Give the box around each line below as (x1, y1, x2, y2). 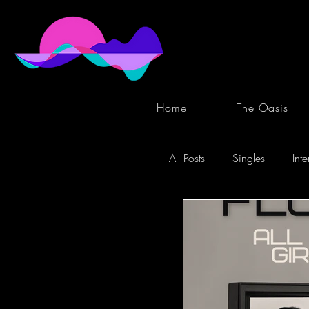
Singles (232, 150, 265, 166)
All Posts (169, 150, 205, 166)
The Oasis (237, 100, 288, 115)
